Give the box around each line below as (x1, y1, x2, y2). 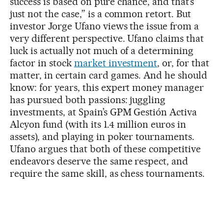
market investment (74, 56, 158, 69)
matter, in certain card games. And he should (10, 69, 208, 81)
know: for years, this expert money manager (10, 81, 204, 93)
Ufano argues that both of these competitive (10, 142, 201, 155)
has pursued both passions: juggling (10, 93, 166, 106)
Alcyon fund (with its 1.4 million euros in (10, 118, 187, 130)
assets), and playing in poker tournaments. (10, 130, 195, 142)
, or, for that (157, 56, 210, 69)
